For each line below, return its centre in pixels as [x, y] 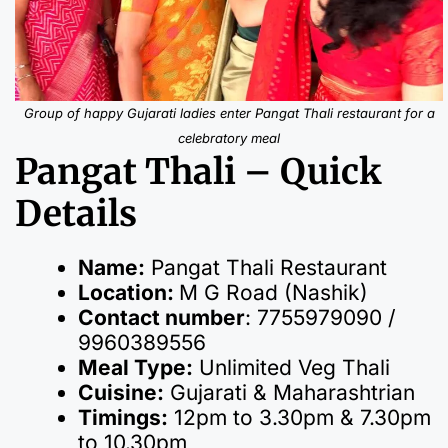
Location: [128, 292]
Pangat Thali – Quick [198, 171]
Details [76, 213]
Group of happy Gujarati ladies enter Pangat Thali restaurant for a [229, 112]
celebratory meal [229, 137]
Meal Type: [135, 367]
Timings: [123, 417]
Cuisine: [121, 392]
